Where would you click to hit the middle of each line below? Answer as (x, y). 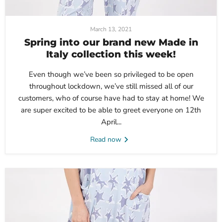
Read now (107, 140)
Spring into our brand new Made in (111, 43)
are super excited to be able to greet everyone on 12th (111, 110)
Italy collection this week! (111, 55)
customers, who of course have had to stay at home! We (111, 98)
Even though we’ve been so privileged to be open (111, 75)
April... (111, 122)
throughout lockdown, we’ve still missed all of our (111, 86)
